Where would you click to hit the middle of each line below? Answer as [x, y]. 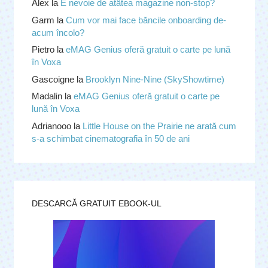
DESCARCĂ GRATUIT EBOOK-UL [96, 203]
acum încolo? [58, 32]
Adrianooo [51, 126]
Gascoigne [53, 79]
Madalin [47, 96]
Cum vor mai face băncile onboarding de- [146, 20]
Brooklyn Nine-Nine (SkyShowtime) [155, 79]
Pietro [43, 50]
